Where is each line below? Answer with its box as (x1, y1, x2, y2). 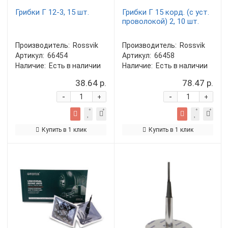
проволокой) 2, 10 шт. (122, 17, 199, 26)
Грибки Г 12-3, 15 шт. (15, 8, 89, 17)
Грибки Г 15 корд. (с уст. (122, 8, 209, 17)
